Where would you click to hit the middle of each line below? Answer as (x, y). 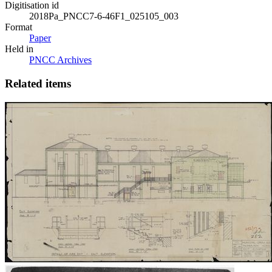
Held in (19, 49)
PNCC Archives (60, 60)
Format (19, 27)
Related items (38, 84)
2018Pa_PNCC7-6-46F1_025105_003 (104, 16)
